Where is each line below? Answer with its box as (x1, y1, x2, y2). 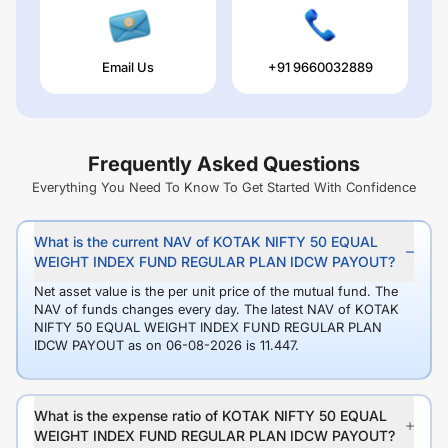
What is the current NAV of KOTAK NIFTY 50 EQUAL (34, 233, 378, 251)
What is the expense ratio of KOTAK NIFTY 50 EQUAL (34, 407, 387, 425)
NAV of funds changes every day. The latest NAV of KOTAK (34, 301, 399, 318)
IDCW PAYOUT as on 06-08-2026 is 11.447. (34, 337, 299, 354)
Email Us (102, 59, 154, 76)
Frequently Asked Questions (88, 152, 360, 177)
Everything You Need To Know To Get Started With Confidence (32, 179, 416, 196)
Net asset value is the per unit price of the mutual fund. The (34, 283, 398, 300)
